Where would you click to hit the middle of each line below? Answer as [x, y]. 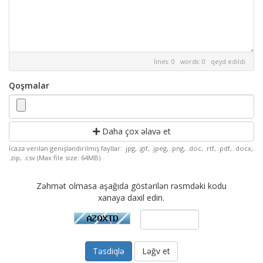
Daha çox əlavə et [135, 131]
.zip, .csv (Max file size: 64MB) [55, 158]
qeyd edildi [228, 61]
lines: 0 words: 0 [182, 61]
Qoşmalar [29, 85]
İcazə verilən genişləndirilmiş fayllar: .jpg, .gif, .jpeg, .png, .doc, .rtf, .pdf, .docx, [131, 148]
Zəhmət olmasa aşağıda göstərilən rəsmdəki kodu [131, 186]
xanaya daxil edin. [131, 198]
